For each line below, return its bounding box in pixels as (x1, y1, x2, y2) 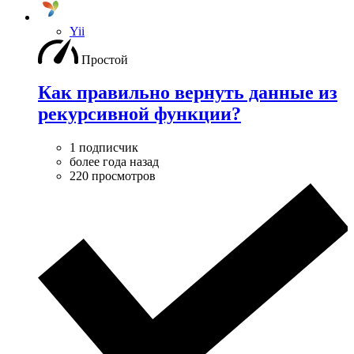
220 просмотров (70, 169, 156, 183)
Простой (81, 52, 128, 66)
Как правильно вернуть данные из (38, 82, 337, 104)
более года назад (70, 155, 159, 169)
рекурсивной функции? (38, 104, 241, 125)
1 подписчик (70, 141, 138, 155)
